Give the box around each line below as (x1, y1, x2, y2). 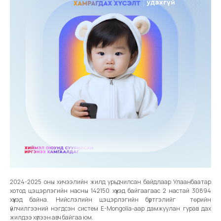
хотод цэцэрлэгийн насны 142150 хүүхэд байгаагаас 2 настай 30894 (10, 186, 211, 195)
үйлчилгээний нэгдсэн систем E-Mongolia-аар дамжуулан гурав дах (10, 204, 211, 213)
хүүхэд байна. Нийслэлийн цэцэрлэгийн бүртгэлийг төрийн (10, 195, 211, 204)
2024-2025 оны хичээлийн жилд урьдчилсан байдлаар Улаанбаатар (10, 177, 211, 186)
